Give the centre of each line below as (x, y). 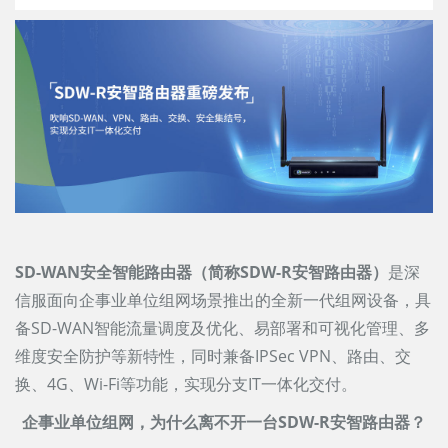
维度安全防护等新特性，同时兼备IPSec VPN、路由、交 (213, 356)
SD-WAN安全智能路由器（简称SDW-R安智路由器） (201, 272)
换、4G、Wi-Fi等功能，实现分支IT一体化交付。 (186, 384)
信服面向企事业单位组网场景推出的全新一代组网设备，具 (223, 300)
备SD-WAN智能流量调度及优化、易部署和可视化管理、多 (222, 328)
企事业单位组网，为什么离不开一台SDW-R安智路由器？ (224, 422)
